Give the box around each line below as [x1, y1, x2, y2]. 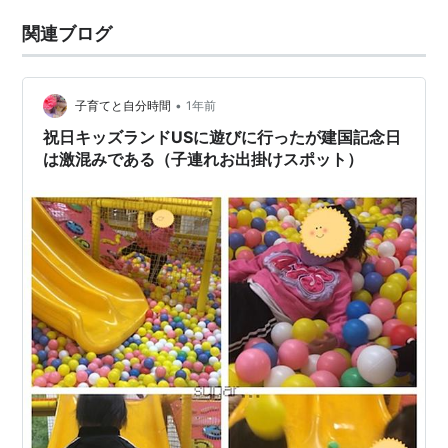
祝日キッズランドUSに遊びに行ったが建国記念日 [43, 127, 402, 147]
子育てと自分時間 [75, 98, 172, 114]
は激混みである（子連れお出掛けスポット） [43, 149, 364, 169]
